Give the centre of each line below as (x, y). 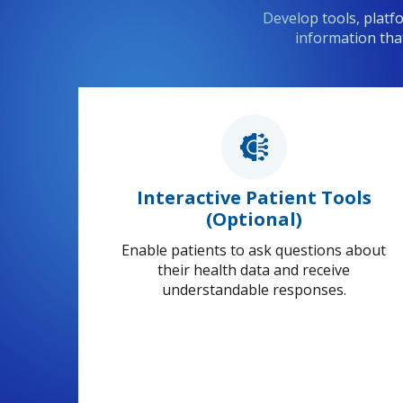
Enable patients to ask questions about (254, 251)
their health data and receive (254, 270)
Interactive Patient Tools (254, 198)
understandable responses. (254, 290)
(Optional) (254, 219)
